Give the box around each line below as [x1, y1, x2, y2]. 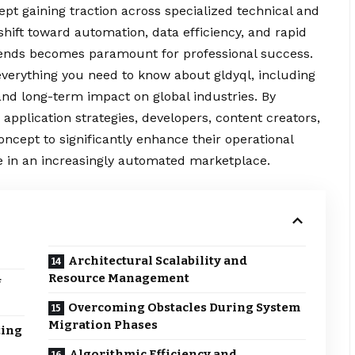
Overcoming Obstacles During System [68, 300, 301, 315]
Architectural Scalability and [68, 254, 248, 269]
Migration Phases [48, 318, 158, 333]
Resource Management [48, 271, 190, 286]
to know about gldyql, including [122, 67, 315, 83]
